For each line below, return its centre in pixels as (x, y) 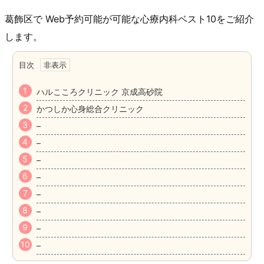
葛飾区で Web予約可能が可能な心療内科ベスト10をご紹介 (129, 19)
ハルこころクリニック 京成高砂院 (99, 92)
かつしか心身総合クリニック (90, 109)
